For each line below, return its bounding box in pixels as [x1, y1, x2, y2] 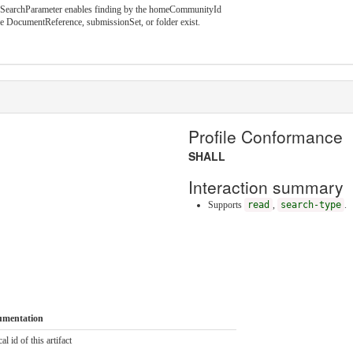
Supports [208, 199, 244, 210]
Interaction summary [188, 174, 344, 199]
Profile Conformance [188, 124, 343, 148]
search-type [281, 199, 341, 210]
